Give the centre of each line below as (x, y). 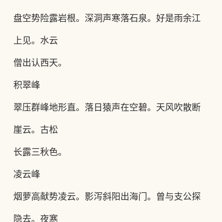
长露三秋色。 (40, 152)
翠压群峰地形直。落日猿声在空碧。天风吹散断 (107, 108)
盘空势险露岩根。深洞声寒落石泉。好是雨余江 (107, 18)
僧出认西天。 (40, 63)
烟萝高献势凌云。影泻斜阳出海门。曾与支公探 (107, 197)
